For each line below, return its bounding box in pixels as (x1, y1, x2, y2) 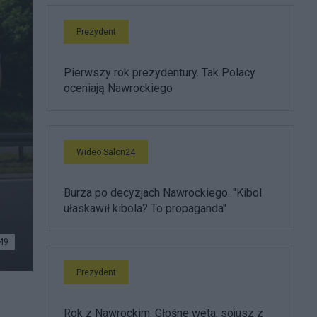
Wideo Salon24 (76, 147, 135, 157)
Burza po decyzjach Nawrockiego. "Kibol (64, 186, 262, 200)
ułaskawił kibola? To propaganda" (64, 202, 226, 215)
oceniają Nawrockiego (64, 81, 173, 95)
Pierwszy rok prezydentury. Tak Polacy (64, 66, 255, 79)
